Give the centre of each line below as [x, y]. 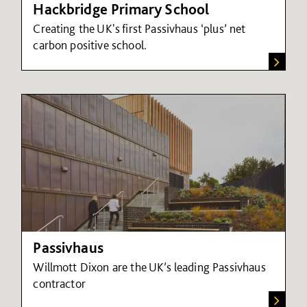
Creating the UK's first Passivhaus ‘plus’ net [139, 28]
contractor [59, 283]
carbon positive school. [90, 45]
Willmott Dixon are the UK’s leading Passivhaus [149, 267]
